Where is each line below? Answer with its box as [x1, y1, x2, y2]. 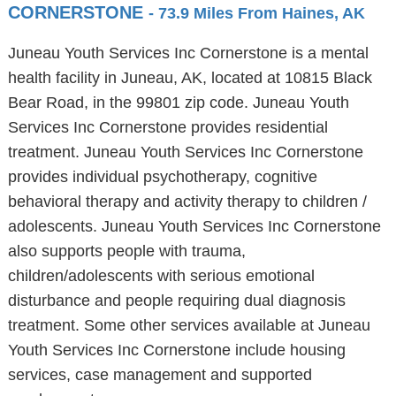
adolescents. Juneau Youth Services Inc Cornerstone [7, 217, 381, 235]
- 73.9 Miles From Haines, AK [148, 4, 365, 22]
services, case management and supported [7, 366, 312, 384]
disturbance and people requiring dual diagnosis [7, 292, 346, 309]
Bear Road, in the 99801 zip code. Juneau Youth [7, 94, 349, 111]
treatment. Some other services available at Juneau [7, 316, 370, 334]
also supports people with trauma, [7, 242, 246, 260]
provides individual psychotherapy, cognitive [7, 168, 317, 186]
